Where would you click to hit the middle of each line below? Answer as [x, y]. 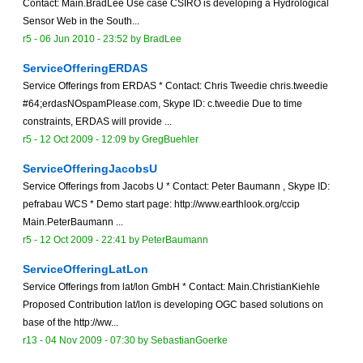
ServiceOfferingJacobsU [90, 169]
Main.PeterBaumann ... [73, 222]
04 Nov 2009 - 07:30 [90, 341]
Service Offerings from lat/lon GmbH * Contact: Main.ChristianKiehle [171, 287]
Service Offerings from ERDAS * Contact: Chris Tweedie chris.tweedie [175, 86]
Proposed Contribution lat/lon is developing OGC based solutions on [173, 305]
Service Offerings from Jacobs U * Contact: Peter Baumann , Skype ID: [176, 187]
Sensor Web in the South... [81, 21]
